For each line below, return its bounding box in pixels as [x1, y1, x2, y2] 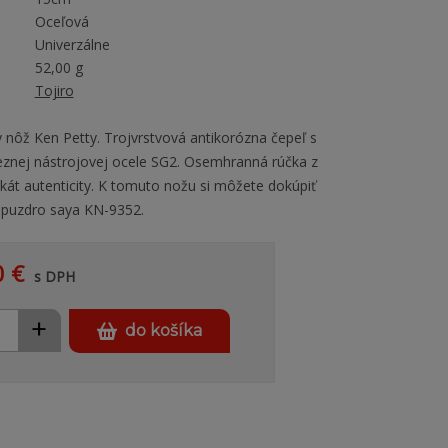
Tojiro [34, 81, 74, 100]
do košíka [124, 321, 202, 340]
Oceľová [34, 12, 89, 31]
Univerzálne [34, 35, 110, 54]
